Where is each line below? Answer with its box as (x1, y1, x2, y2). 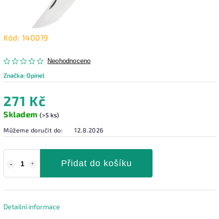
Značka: (3, 71, 26, 79)
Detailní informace (3, 202, 60, 211)
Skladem (3, 109, 40, 119)
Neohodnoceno (47, 57, 91, 65)
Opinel (26, 71, 44, 79)
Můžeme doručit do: (3, 126, 63, 134)
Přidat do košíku (61, 158, 132, 168)
